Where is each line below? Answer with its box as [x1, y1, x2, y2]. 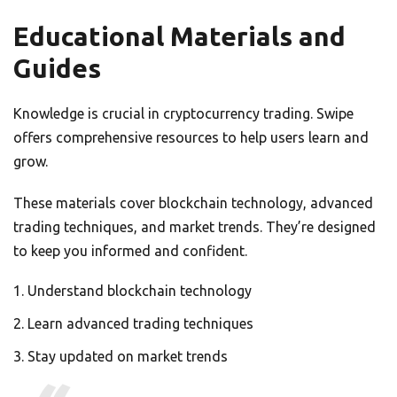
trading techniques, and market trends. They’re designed [13, 218, 376, 235]
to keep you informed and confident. [13, 242, 247, 259]
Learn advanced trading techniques [27, 315, 253, 331]
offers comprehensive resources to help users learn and [13, 128, 369, 145]
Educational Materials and [13, 20, 346, 51]
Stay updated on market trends [27, 347, 228, 364]
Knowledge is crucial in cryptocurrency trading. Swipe [13, 105, 354, 121]
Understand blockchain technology [27, 282, 252, 299]
